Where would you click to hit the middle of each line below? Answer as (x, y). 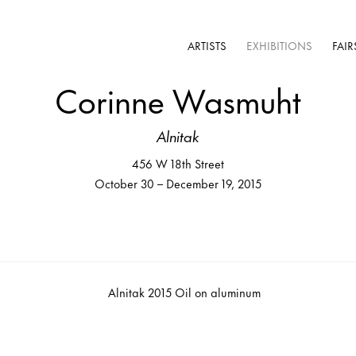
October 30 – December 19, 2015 (178, 183)
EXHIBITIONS (279, 45)
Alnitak (178, 135)
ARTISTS (207, 45)
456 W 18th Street (178, 163)
